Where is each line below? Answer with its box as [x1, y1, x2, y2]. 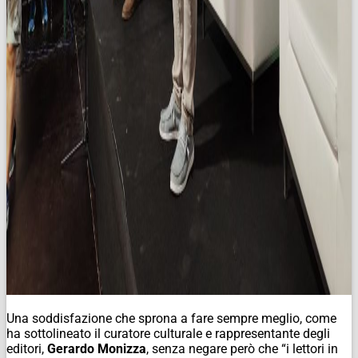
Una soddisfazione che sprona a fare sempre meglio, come [6, 310, 336, 326]
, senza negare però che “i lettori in [146, 340, 338, 356]
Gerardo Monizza [47, 340, 146, 356]
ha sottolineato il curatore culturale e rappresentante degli [6, 325, 330, 341]
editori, [6, 340, 47, 356]
